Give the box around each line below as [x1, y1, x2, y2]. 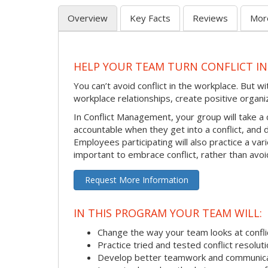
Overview [68, 11, 108, 24]
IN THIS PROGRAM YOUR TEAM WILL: [74, 206, 262, 221]
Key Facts [130, 11, 170, 24]
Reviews [193, 11, 228, 24]
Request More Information [84, 173, 188, 185]
